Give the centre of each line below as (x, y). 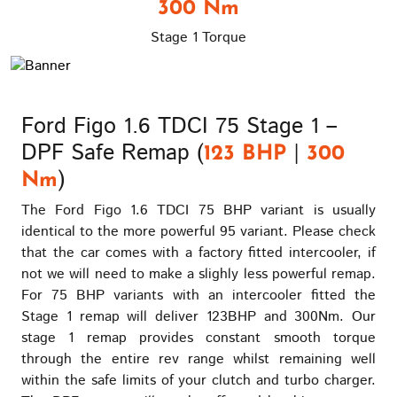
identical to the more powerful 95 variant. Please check (198, 231)
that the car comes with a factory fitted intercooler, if (198, 253)
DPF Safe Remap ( (113, 153)
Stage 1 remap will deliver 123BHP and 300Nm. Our (198, 316)
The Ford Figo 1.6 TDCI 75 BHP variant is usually (198, 210)
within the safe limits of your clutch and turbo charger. (198, 380)
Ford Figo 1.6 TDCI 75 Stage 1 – (179, 126)
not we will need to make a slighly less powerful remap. (198, 274)
